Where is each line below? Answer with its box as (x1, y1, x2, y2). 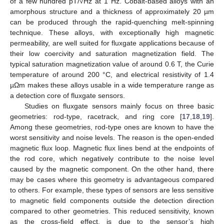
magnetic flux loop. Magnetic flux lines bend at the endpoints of (10, 143, 214, 152)
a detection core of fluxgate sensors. (10, 91, 125, 99)
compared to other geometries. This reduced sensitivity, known (10, 206, 214, 215)
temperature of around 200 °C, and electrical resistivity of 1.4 (10, 70, 214, 78)
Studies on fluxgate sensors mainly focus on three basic (24, 101, 214, 110)
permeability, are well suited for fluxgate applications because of (10, 38, 214, 47)
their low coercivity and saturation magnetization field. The (10, 49, 214, 57)
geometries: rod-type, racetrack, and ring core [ (10, 112, 182, 120)
